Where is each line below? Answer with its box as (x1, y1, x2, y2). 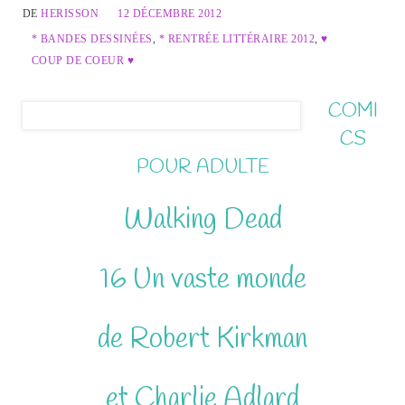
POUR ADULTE (136, 155, 269, 181)
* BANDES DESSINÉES (31, 33, 153, 46)
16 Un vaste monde (99, 261, 306, 299)
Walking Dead (123, 202, 282, 240)
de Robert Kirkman (98, 321, 307, 359)
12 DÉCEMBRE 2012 (118, 7, 222, 21)
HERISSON (41, 7, 99, 21)
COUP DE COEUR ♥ (31, 54, 135, 68)
